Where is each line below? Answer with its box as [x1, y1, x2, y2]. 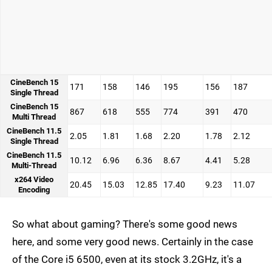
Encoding [18, 185, 50, 195]
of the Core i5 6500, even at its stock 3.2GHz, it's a [12, 253, 242, 266]
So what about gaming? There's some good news [12, 218, 237, 231]
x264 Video [15, 175, 53, 185]
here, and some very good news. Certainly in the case [12, 236, 253, 248]
